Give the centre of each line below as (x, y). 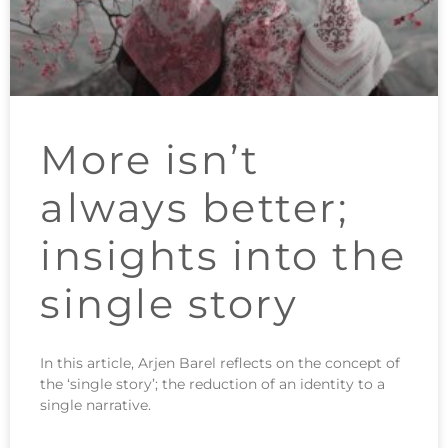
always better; (194, 207)
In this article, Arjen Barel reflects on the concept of (220, 362)
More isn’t (149, 159)
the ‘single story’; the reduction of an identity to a (212, 383)
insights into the (223, 255)
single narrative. (95, 404)
